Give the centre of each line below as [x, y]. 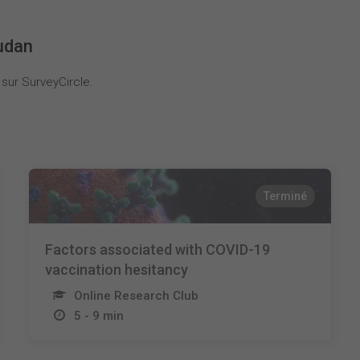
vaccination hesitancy [116, 270]
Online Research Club [136, 296]
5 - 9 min [98, 316]
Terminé [286, 196]
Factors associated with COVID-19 [157, 250]
